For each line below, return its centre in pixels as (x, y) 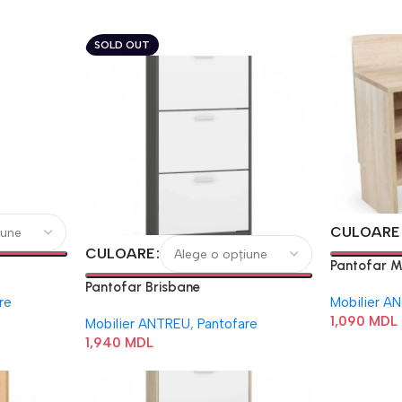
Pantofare (227, 324)
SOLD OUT (122, 45)
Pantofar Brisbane (142, 287)
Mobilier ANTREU (137, 324)
